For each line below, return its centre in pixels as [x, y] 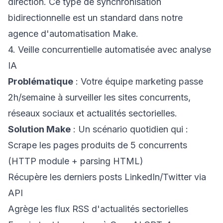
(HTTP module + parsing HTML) [76, 161]
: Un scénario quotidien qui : [129, 129]
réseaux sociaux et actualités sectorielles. [93, 113]
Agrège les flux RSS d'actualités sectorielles [98, 209]
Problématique [41, 81]
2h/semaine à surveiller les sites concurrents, [99, 97]
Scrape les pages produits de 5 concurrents [98, 145]
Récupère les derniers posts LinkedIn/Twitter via [107, 177]
